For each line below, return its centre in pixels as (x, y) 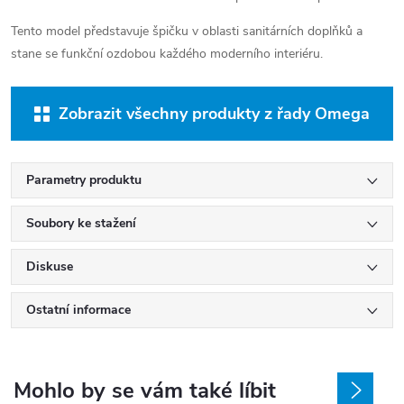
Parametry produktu (84, 180)
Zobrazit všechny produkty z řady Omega (214, 114)
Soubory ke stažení (81, 223)
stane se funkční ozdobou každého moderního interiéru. (167, 54)
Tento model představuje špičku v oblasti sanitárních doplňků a (187, 31)
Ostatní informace (78, 310)
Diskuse (50, 266)
